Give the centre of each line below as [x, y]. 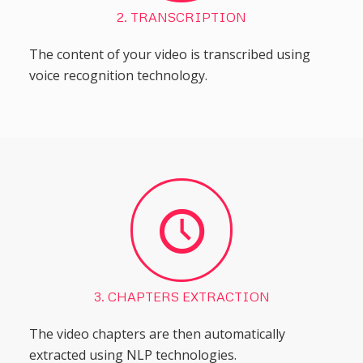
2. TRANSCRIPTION [181, 17]
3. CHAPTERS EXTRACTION [181, 296]
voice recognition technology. [118, 76]
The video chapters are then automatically [157, 334]
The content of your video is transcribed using [169, 55]
